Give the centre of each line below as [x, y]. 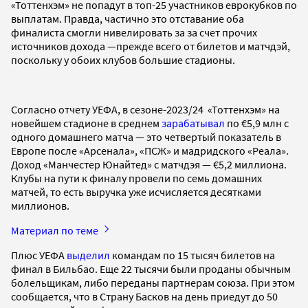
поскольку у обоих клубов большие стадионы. [123, 59]
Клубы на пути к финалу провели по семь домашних [136, 178]
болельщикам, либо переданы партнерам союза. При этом [153, 282]
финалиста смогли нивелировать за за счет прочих [134, 32]
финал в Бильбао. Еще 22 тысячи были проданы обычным [151, 268]
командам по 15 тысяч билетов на [192, 255]
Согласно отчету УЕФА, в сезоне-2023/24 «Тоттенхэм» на [145, 109]
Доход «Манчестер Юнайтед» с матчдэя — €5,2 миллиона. [149, 164]
